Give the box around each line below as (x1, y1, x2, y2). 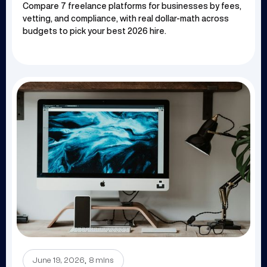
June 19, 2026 (33, 256, 85, 266)
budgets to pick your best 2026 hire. (23, 27, 166, 36)
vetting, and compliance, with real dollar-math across (23, 14, 229, 23)
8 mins (89, 256, 114, 266)
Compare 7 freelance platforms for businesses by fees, (23, 2, 241, 11)
